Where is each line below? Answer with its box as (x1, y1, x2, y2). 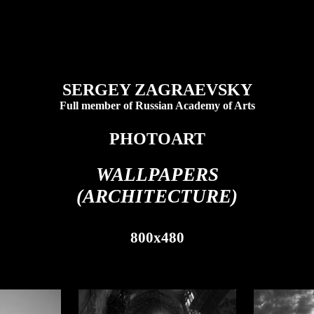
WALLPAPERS (95, 164, 219, 185)
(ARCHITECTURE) (76, 186, 238, 207)
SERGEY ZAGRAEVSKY (62, 81, 252, 99)
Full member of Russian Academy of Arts (59, 100, 255, 111)
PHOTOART (109, 130, 205, 148)
